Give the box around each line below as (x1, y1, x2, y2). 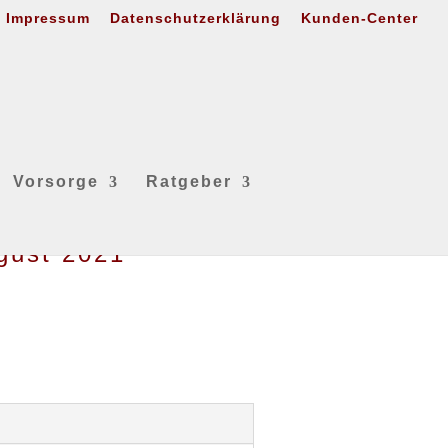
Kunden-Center (301, 9, 418, 26)
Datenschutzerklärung (110, 9, 281, 26)
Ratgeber (146, 173, 232, 190)
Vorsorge (13, 173, 99, 190)
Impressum (6, 9, 90, 26)
